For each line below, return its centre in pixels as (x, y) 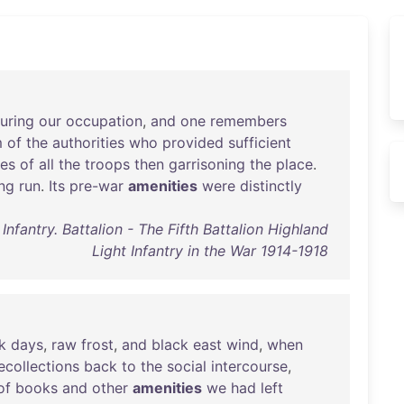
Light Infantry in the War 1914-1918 (210, 251)
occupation (104, 121)
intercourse (249, 366)
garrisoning (207, 164)
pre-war (96, 186)
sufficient (260, 142)
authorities (88, 142)
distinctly (271, 186)
